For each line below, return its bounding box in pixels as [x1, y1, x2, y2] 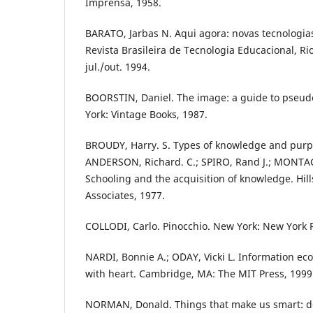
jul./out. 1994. [85, 59, 150, 73]
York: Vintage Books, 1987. [85, 107, 208, 121]
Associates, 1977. [85, 188, 165, 202]
